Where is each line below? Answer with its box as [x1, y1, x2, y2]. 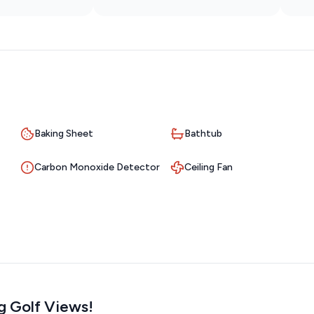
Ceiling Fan [184, 161, 233, 174]
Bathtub [184, 128, 222, 140]
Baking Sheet [34, 128, 93, 140]
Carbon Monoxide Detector [34, 161, 160, 174]
